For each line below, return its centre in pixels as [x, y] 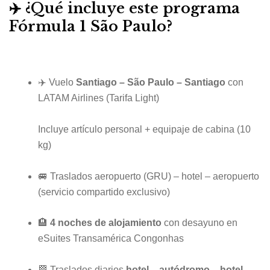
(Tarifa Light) [131, 98]
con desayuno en [199, 223]
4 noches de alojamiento [106, 223]
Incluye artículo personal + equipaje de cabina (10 [144, 129]
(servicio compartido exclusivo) [104, 192]
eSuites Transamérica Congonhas [111, 239]
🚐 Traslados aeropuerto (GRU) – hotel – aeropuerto [149, 176]
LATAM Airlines [71, 98]
